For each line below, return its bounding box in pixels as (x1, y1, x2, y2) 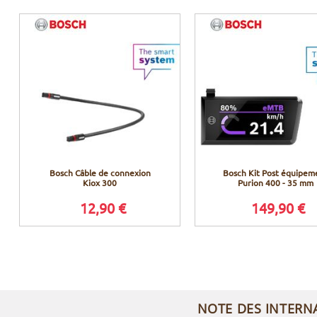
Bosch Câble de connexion (49, 167, 151, 179)
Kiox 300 (83, 177, 117, 189)
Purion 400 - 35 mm (237, 177, 313, 189)
